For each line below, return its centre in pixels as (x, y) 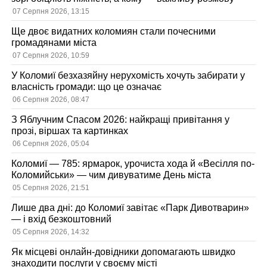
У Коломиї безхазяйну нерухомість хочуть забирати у (128, 76)
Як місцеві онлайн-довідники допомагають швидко (124, 252)
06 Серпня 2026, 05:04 (51, 144)
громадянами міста (54, 43)
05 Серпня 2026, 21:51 (51, 188)
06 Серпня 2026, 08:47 (51, 100)
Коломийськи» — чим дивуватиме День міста (111, 175)
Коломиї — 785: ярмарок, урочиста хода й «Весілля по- (133, 164)
